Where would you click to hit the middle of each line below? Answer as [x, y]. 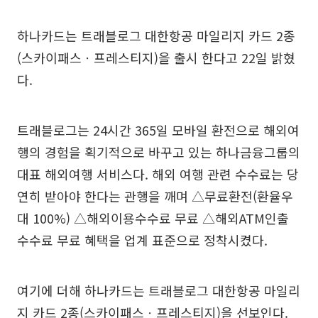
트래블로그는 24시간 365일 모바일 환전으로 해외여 [158, 130]
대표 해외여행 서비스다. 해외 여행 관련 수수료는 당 [158, 174]
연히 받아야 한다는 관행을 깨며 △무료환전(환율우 [155, 196]
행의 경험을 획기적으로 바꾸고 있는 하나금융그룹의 [159, 152]
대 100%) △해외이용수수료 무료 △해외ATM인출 [153, 218]
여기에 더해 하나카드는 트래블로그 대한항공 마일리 [159, 290]
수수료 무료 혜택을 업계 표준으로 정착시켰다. [142, 240]
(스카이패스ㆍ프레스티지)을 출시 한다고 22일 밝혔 [156, 57]
